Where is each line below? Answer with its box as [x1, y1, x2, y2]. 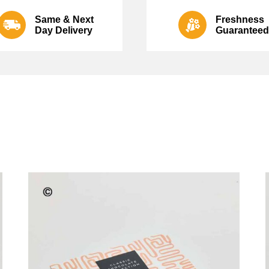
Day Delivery [35, 25, 92, 35]
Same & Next [35, 14, 94, 25]
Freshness [215, 14, 264, 25]
